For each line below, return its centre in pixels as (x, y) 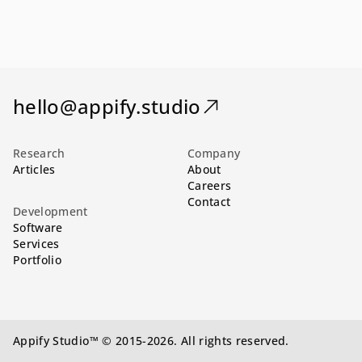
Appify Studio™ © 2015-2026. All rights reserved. (151, 341)
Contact (209, 202)
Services (36, 244)
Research (39, 153)
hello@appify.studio (107, 106)
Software (38, 227)
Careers (210, 185)
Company (214, 153)
